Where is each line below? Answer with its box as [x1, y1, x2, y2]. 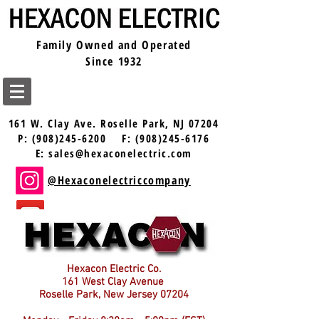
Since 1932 [85, 53, 142, 69]
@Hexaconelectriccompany [48, 172, 191, 188]
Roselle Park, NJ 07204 [100, 116, 219, 130]
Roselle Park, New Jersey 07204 [39, 288, 189, 301]
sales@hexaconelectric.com [48, 146, 192, 160]
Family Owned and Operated [36, 37, 192, 53]
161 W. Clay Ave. [8, 116, 101, 130]
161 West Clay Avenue [61, 276, 167, 288]
